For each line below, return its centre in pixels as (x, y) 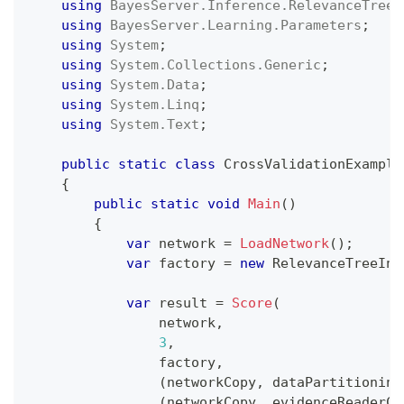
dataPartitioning (333, 383)
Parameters (321, 26)
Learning (240, 26)
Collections (211, 65)
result (183, 303)
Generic (293, 65)
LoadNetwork (285, 244)
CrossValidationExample (313, 165)
